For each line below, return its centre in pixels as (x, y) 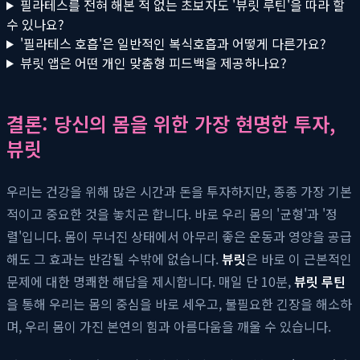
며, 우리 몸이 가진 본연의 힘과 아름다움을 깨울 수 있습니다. (169, 326)
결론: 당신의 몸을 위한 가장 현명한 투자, (171, 123)
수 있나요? (35, 24)
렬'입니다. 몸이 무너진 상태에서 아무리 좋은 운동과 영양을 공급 (179, 236)
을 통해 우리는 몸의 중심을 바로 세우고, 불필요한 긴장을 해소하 (179, 303)
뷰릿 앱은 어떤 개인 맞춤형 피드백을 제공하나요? (153, 62)
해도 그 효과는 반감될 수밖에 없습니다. (114, 258)
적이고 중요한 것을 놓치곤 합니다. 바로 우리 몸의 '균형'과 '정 (172, 213)
